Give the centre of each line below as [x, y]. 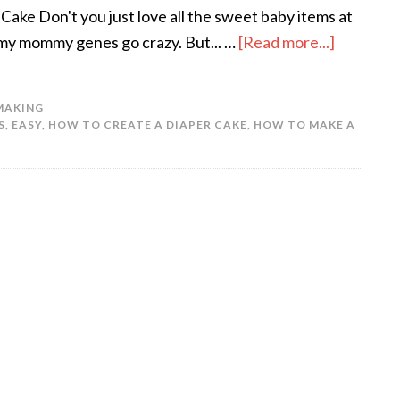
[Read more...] [287, 42]
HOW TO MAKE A [304, 125]
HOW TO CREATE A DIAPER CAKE [148, 125]
